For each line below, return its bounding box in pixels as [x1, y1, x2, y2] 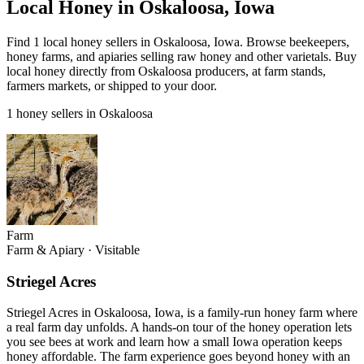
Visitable [95, 242, 140, 257]
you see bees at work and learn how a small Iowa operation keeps [6, 335, 342, 349]
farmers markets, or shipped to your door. [6, 78, 217, 93]
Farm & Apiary [6, 242, 84, 257]
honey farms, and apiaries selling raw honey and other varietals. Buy [6, 49, 357, 63]
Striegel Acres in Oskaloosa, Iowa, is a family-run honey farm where [6, 305, 357, 320]
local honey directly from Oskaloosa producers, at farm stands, [6, 63, 326, 78]
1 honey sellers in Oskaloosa [6, 106, 153, 120]
